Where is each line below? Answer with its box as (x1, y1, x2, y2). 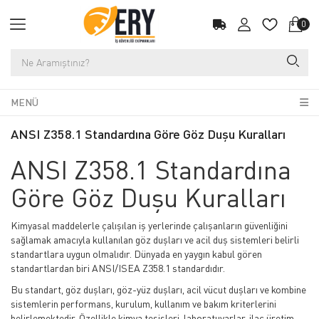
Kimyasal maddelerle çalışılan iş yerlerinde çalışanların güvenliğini (11, 219, 288, 231)
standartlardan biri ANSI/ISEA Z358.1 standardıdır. (11, 262, 225, 274)
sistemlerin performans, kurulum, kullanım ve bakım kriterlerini (11, 298, 276, 310)
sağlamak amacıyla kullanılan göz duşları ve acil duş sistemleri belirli (11, 234, 299, 246)
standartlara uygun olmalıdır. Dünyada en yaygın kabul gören (11, 248, 262, 260)
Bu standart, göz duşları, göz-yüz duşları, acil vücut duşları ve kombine (11, 283, 306, 296)
